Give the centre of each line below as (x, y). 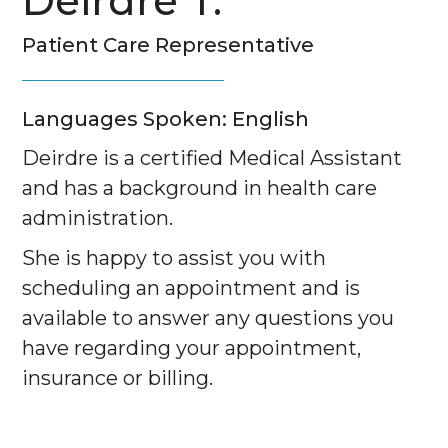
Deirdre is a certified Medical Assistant (212, 158)
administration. (102, 218)
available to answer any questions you (208, 318)
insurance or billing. (117, 378)
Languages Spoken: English (165, 119)
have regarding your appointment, (191, 348)
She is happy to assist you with (174, 258)
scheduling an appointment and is (191, 288)
